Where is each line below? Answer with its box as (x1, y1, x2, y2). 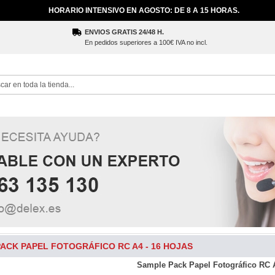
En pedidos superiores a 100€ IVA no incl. (85, 39, 207, 46)
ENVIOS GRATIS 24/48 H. (85, 28, 164, 36)
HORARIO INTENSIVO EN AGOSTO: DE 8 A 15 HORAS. (48, 6, 239, 15)
